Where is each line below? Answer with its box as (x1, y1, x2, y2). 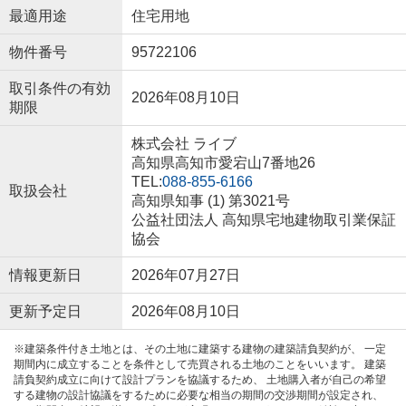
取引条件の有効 (8, 80, 111, 96)
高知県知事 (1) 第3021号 (130, 192, 290, 208)
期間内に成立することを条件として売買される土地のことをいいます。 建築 (14, 357, 386, 371)
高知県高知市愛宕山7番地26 (130, 154, 319, 170)
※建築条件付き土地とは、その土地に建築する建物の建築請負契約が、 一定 (14, 342, 386, 355)
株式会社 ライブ (130, 135, 237, 151)
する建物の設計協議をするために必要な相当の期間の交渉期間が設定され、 (14, 388, 383, 401)
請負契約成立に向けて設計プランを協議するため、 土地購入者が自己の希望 (14, 372, 386, 386)
